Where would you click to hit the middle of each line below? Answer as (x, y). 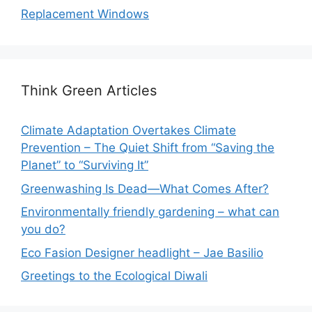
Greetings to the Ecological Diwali (114, 276)
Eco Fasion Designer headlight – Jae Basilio (142, 252)
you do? (43, 229)
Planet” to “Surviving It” (85, 165)
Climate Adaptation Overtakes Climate (128, 130)
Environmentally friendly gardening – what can (150, 212)
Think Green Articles (89, 91)
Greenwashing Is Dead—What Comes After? (145, 188)
